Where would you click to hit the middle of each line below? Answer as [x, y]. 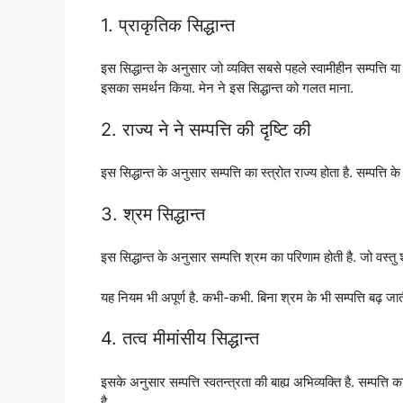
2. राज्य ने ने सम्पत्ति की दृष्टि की [206, 129]
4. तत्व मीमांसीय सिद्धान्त [180, 339]
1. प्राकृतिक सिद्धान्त [168, 25]
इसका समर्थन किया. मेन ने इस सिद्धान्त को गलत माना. [227, 88]
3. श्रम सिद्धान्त [153, 214]
